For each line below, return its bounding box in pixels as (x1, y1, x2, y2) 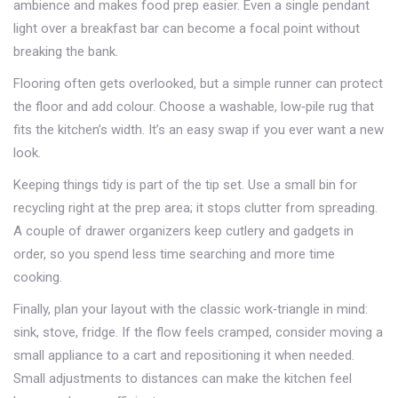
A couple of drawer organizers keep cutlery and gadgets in (13, 223, 354, 239)
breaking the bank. (13, 44, 118, 60)
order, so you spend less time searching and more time (13, 246, 335, 262)
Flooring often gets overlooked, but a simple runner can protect (13, 76, 383, 92)
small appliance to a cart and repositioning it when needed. (13, 347, 354, 363)
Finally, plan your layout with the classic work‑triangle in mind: (13, 301, 368, 317)
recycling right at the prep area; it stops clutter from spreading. (13, 200, 378, 216)
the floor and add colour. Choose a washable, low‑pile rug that (13, 99, 374, 115)
